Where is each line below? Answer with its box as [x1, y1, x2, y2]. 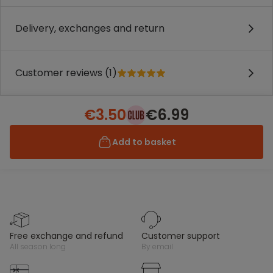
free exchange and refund [14, 230, 123, 242]
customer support [148, 230, 220, 242]
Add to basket [112, 136, 176, 148]
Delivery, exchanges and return [15, 21, 165, 35]
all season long [15, 241, 66, 252]
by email [146, 241, 173, 252]
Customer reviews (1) [15, 66, 117, 80]
